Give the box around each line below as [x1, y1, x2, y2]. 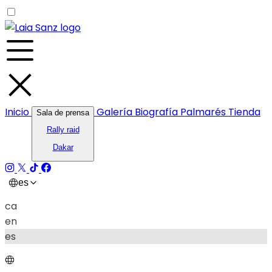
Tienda [228, 105, 260, 119]
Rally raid [46, 125, 80, 135]
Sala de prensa [36, 108, 89, 117]
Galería [94, 105, 135, 119]
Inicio [5, 105, 32, 119]
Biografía [135, 105, 180, 119]
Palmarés [180, 105, 228, 119]
